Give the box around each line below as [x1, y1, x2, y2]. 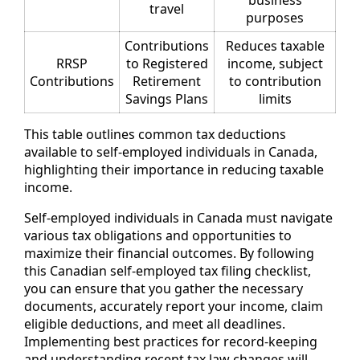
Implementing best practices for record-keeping [24, 333, 317, 351]
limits [258, 90, 292, 108]
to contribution [228, 72, 321, 91]
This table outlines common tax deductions [24, 125, 286, 144]
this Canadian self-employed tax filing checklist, [24, 262, 311, 280]
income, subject [227, 55, 323, 73]
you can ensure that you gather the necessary [24, 280, 303, 298]
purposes [246, 9, 304, 27]
